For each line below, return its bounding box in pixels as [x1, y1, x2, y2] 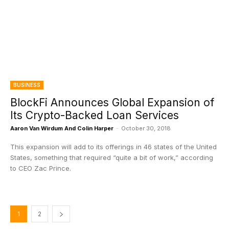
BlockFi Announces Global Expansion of [10, 96, 214, 109]
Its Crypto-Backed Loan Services [10, 109, 179, 122]
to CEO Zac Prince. [10, 164, 71, 172]
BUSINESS [13, 82, 40, 88]
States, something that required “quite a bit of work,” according [10, 153, 213, 162]
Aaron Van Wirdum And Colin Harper [10, 125, 113, 132]
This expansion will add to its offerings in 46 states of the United [10, 143, 217, 151]
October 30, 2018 [121, 125, 171, 132]
